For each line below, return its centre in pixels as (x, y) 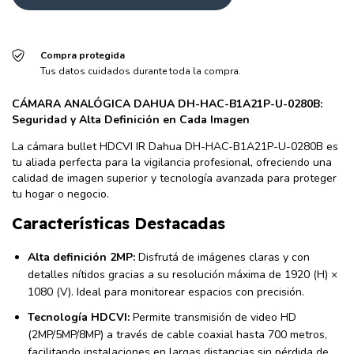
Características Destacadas (119, 223)
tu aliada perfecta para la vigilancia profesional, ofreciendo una (172, 162)
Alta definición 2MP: (81, 257)
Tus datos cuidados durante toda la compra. (140, 71)
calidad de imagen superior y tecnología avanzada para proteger (174, 178)
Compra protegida (82, 55)
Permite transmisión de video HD (213, 317)
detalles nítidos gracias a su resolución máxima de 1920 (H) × (183, 275)
